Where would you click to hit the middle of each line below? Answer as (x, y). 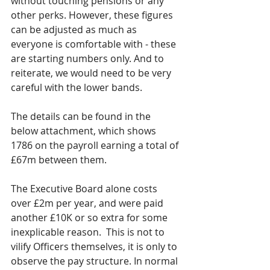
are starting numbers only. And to (89, 58)
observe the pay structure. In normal (96, 261)
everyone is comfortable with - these (95, 44)
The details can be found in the (82, 116)
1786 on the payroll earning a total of (96, 145)
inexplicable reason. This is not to (89, 232)
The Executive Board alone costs (85, 189)
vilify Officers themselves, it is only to (95, 246)
